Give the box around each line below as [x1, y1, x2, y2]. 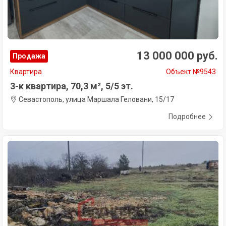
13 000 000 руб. [137, 49, 218, 63]
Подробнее [168, 112, 206, 121]
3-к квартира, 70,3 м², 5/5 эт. [10, 81, 133, 92]
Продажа [13, 52, 45, 61]
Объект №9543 [166, 68, 216, 76]
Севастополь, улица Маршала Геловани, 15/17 [17, 95, 174, 104]
